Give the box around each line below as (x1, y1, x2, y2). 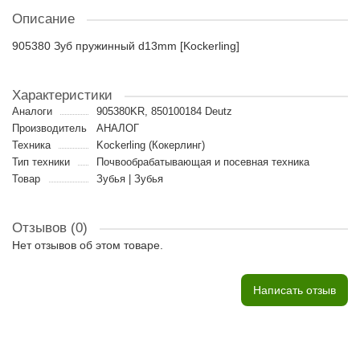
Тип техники (12, 156, 70, 168)
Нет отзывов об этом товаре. (12, 239, 163, 252)
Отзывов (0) (12, 220, 88, 235)
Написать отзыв (253, 284, 336, 297)
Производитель (12, 122, 87, 134)
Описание (12, 11, 75, 27)
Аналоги (12, 105, 52, 117)
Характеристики (12, 88, 112, 103)
